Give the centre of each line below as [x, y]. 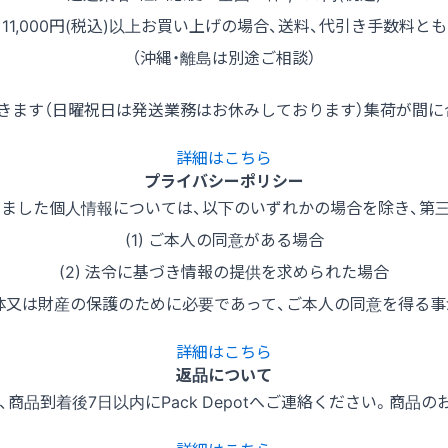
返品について [224, 374]
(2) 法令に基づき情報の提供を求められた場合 [224, 271]
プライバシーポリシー [224, 180]
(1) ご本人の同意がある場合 [224, 239]
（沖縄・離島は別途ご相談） [224, 57]
